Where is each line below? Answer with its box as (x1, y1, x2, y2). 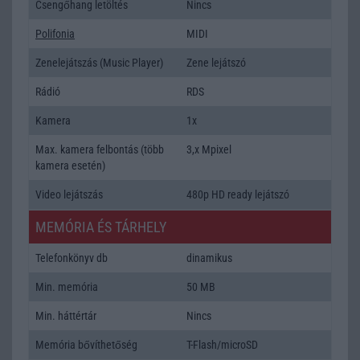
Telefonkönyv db (35, 251, 108, 264)
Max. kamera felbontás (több (35, 142, 164, 156)
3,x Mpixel (186, 142, 231, 156)
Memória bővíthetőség (35, 337, 137, 351)
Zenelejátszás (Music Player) (35, 55, 163, 69)
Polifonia (35, 27, 75, 40)
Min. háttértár (35, 309, 96, 322)
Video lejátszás (35, 187, 103, 201)
